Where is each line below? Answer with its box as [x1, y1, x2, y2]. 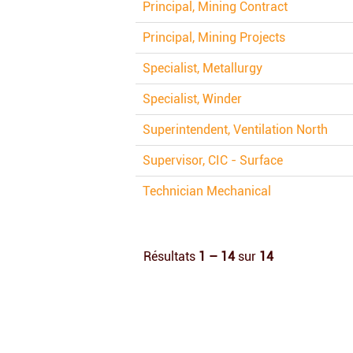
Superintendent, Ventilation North [143, 122, 328, 137]
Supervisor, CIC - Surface [143, 153, 283, 168]
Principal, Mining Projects [143, 30, 285, 45]
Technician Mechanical [143, 184, 271, 199]
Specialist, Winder [143, 91, 242, 106]
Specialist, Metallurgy [143, 61, 262, 76]
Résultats [143, 249, 199, 264]
